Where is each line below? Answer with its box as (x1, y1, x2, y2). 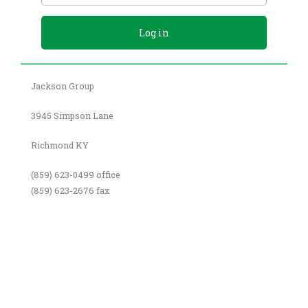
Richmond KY (30, 140, 89, 151)
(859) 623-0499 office (30, 169, 120, 181)
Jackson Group (30, 80, 94, 92)
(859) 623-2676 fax (30, 185, 109, 197)
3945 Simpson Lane (30, 110, 113, 122)
